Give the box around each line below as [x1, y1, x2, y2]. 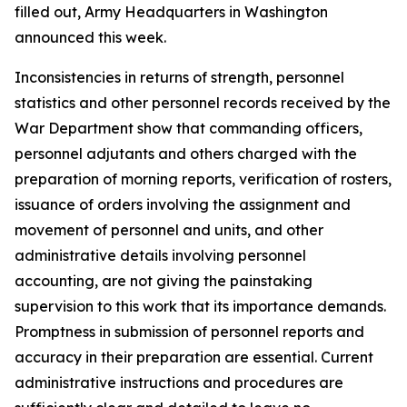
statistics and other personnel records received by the [15, 94, 391, 112]
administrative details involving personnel [15, 246, 306, 264]
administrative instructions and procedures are [15, 373, 343, 392]
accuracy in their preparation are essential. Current [15, 348, 373, 366]
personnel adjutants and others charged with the [15, 144, 357, 163]
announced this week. [15, 28, 166, 46]
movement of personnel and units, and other [15, 221, 323, 239]
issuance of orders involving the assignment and [15, 195, 351, 213]
